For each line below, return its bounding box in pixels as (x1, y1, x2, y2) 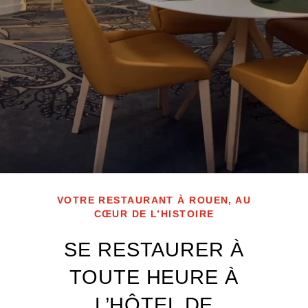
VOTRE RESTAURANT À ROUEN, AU (56, 194, 252, 206)
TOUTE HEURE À (69, 265, 239, 288)
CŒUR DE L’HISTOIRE (93, 208, 214, 219)
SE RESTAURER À (64, 238, 244, 261)
